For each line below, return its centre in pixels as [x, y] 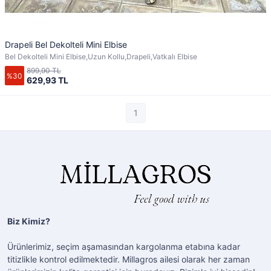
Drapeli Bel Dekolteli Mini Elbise [66, 44]
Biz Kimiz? [29, 221]
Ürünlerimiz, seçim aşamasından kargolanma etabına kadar [124, 247]
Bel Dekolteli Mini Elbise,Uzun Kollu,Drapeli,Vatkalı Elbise [101, 57]
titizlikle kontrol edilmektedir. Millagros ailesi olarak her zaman [129, 259]
